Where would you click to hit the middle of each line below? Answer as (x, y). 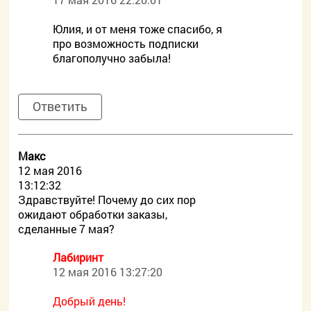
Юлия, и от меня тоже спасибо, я (138, 29)
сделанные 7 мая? (67, 229)
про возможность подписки (126, 43)
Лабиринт (78, 257)
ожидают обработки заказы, (93, 214)
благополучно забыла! (112, 58)
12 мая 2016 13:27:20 (108, 272)
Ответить (60, 106)
